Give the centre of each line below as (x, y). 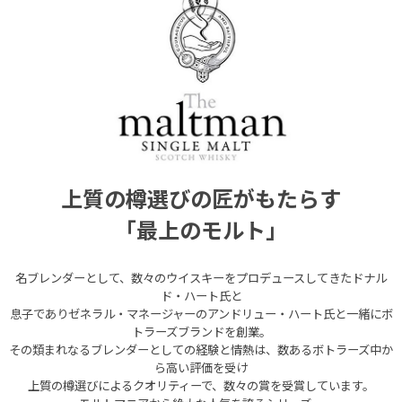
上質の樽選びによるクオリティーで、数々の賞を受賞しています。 (201, 386)
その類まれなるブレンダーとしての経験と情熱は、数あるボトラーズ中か (201, 350)
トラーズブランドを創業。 (201, 332)
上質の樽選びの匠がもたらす (201, 198)
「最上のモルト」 (201, 230)
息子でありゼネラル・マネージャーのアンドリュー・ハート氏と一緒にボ (201, 314)
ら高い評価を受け (201, 368)
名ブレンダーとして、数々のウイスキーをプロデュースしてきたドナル (201, 278)
